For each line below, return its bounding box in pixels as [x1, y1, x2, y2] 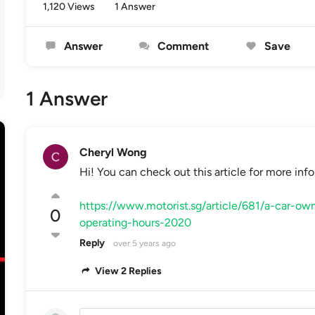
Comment [155, 39, 210, 53]
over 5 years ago [112, 238, 176, 248]
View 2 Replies [93, 265, 162, 277]
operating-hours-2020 [79, 216, 191, 229]
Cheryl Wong [79, 146, 147, 159]
